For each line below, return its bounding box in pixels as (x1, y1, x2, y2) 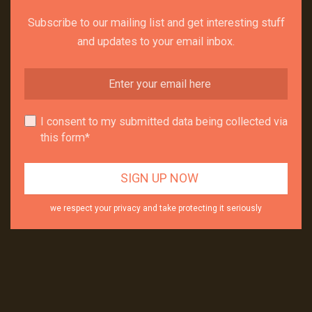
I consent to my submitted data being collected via (40, 114, 288, 128)
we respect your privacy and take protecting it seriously (50, 203, 262, 213)
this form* (40, 130, 90, 144)
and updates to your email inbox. (77, 34, 235, 48)
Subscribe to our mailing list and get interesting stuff (27, 15, 285, 29)
